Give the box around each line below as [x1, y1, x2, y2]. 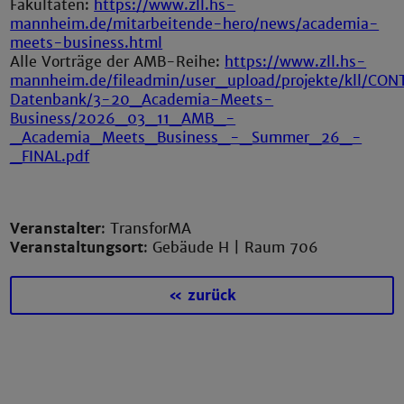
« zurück [168, 285, 236, 305]
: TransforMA [101, 219, 192, 239]
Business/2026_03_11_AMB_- [10, 109, 236, 129]
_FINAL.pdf [10, 147, 90, 167]
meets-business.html [10, 33, 163, 53]
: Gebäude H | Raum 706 [143, 238, 319, 258]
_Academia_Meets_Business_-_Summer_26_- [10, 128, 363, 148]
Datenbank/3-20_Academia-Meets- [10, 90, 274, 110]
